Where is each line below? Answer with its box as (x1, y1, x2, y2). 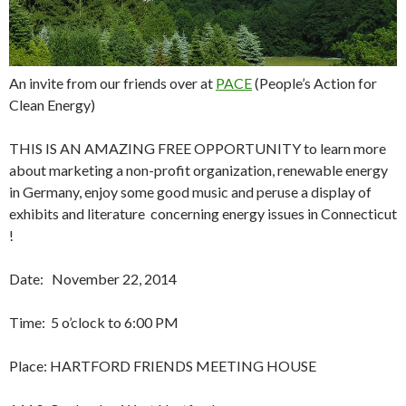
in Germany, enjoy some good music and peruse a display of (9, 183, 372, 200)
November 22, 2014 (52, 270, 177, 287)
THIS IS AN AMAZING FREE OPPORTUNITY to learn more (9, 140, 386, 157)
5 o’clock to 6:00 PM (51, 314, 179, 331)
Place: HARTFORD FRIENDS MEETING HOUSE (9, 357, 316, 374)
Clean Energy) (9, 96, 95, 113)
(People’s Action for (252, 74, 377, 92)
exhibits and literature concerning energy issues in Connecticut (9, 205, 397, 222)
